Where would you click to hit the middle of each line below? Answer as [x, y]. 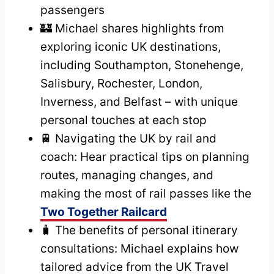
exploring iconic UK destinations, [131, 46]
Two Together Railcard [104, 212]
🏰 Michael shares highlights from [132, 28]
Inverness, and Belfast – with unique [139, 102]
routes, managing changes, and [127, 175]
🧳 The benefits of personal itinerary [139, 230]
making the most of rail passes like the [146, 193]
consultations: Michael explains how [139, 248]
